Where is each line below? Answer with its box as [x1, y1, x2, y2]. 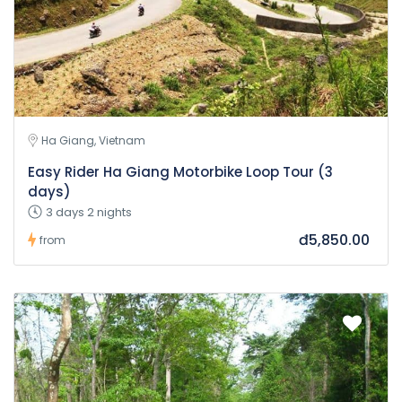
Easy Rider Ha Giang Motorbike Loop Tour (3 [28, 162, 333, 181]
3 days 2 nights [46, 204, 132, 221]
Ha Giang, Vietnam [41, 132, 145, 148]
